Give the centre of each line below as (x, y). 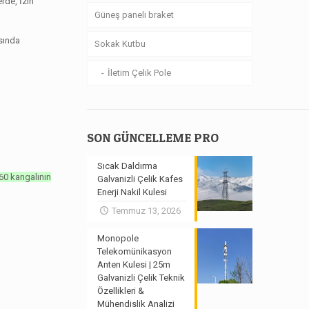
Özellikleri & (121, 291)
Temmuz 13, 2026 (146, 211)
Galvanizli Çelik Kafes (140, 179)
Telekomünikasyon (135, 251)
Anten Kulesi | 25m (134, 265)
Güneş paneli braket (134, 15)
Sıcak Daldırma (128, 166)
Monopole (118, 238)
